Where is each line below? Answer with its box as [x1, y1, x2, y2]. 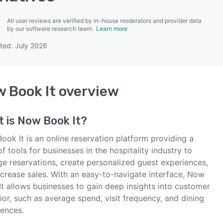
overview [56, 83, 119, 100]
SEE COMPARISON [80, 45, 138, 53]
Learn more [96, 25, 127, 32]
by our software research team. [7, 25, 96, 32]
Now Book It [17, 114, 81, 127]
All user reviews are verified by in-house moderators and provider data [7, 17, 202, 24]
